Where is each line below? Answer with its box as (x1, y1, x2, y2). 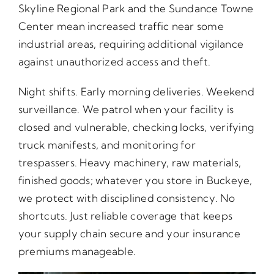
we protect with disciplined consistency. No (18, 191, 235, 205)
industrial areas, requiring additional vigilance (18, 37, 244, 51)
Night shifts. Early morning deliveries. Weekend (18, 85, 254, 98)
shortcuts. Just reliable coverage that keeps (18, 209, 233, 223)
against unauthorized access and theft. (18, 55, 211, 68)
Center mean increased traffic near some (18, 20, 224, 33)
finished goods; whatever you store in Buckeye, (18, 174, 253, 187)
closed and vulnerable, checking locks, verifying (18, 120, 254, 134)
